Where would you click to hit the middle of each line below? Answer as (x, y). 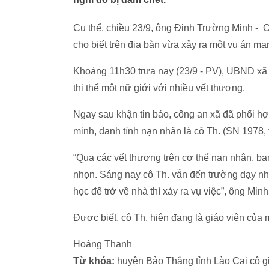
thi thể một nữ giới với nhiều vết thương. (159, 88)
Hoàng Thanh (103, 244)
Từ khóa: (94, 261)
